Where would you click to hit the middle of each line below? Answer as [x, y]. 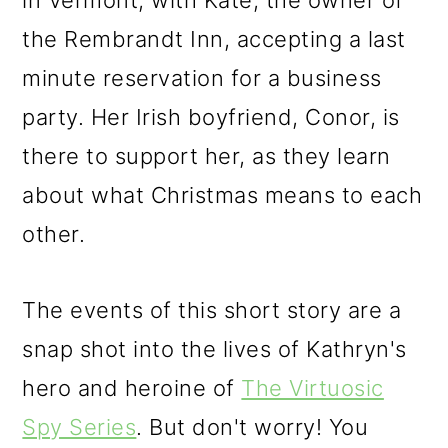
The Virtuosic [312, 388]
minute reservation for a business [202, 78]
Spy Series [79, 427]
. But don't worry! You [252, 427]
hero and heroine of [132, 388]
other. [54, 234]
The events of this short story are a [212, 310]
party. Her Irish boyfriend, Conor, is [211, 117]
